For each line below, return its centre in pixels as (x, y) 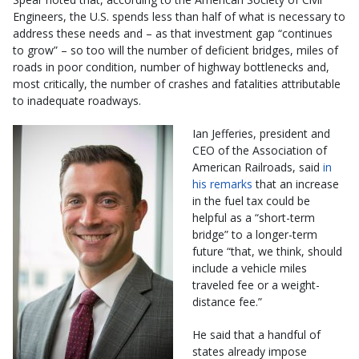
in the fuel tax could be (251, 200)
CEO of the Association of (260, 150)
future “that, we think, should (267, 251)
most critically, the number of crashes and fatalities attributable (177, 83)
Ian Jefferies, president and (261, 133)
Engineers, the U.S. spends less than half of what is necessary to (179, 16)
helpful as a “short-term (254, 217)
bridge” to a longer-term (255, 234)
